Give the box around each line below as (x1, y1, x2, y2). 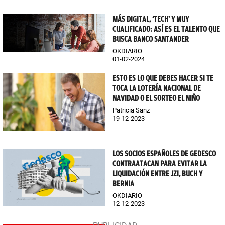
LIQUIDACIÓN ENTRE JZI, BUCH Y (113, 169, 202, 179)
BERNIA (113, 179, 134, 189)
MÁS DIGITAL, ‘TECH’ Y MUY (113, 15, 189, 24)
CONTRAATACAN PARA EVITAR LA (113, 159, 207, 169)
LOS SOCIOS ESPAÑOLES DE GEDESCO (113, 149, 216, 159)
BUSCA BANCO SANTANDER (113, 35, 189, 44)
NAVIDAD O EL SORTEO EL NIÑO (113, 94, 200, 103)
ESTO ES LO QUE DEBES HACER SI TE (113, 74, 213, 83)
